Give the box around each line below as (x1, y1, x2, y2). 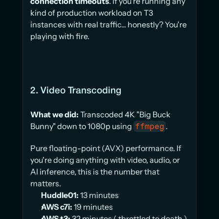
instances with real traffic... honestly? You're (30, 19, 187, 29)
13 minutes (79, 190, 119, 200)
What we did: (30, 109, 79, 119)
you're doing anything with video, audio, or (30, 154, 180, 165)
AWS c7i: (41, 201, 72, 212)
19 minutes (72, 201, 113, 212)
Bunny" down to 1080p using (30, 121, 133, 131)
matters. (30, 178, 61, 188)
